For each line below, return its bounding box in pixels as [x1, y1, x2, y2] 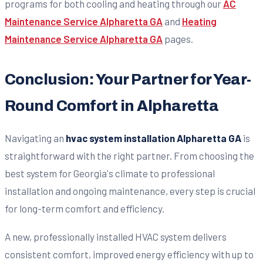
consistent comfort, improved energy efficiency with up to [5, 248, 254, 261]
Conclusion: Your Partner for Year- [5, 71, 251, 87]
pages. [163, 32, 193, 45]
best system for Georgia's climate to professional [5, 167, 215, 179]
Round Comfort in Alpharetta [5, 97, 219, 114]
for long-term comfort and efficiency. [5, 202, 164, 214]
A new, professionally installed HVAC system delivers [5, 231, 227, 243]
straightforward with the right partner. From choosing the [5, 149, 254, 161]
